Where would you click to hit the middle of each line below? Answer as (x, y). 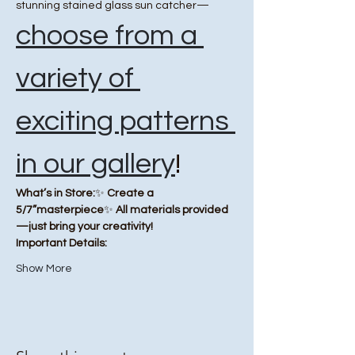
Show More (44, 269)
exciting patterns (126, 121)
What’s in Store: (55, 193)
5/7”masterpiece (60, 210)
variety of (78, 78)
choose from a (110, 36)
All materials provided (172, 210)
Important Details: (61, 243)
